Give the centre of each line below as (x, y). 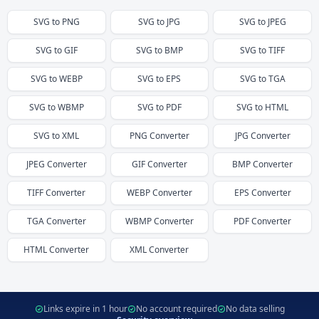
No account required (176, 308)
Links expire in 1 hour (85, 308)
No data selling (255, 308)
